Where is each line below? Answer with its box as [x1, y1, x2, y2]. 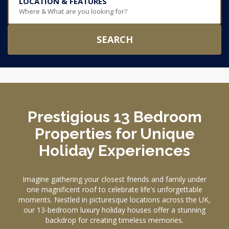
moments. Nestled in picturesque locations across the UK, [18, 195, 211, 204]
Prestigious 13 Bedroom [27, 108, 202, 126]
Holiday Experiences [39, 142, 190, 159]
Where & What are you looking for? [19, 7, 127, 16]
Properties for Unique [34, 125, 195, 143]
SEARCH [96, 33, 133, 45]
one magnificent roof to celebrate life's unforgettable [27, 185, 202, 194]
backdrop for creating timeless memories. [45, 215, 184, 225]
